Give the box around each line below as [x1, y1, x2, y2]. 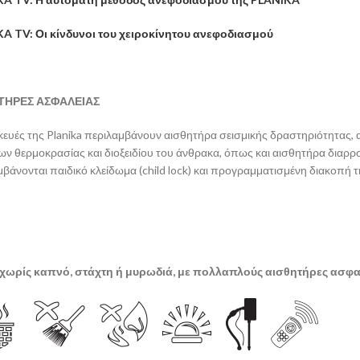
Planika [47, 128, 84, 141]
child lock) [142, 163, 194, 177]
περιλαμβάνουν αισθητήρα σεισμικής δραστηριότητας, [84, 128, 354, 141]
